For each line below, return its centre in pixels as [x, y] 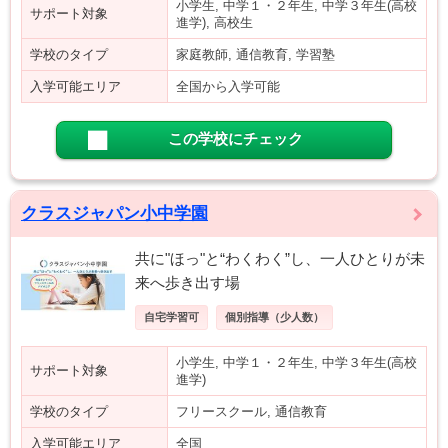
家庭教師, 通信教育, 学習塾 [255, 54]
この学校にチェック [235, 138]
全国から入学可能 [228, 86]
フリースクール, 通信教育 [251, 411]
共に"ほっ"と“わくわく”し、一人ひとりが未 [280, 258]
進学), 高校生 [214, 22]
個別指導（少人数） [274, 317]
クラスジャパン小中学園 [114, 213]
